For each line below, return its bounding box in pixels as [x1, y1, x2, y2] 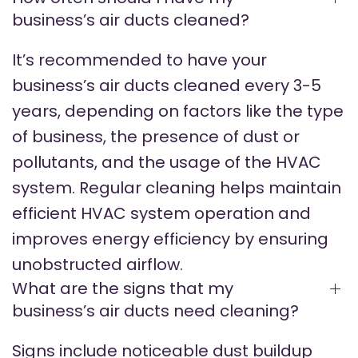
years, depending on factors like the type [12, 100, 344, 123]
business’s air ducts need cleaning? [12, 300, 299, 323]
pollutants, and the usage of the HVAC [12, 151, 321, 174]
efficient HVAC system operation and [12, 202, 311, 225]
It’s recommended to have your [12, 49, 267, 72]
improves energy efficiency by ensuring [12, 228, 328, 251]
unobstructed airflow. [12, 253, 183, 276]
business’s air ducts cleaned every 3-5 [12, 74, 321, 97]
